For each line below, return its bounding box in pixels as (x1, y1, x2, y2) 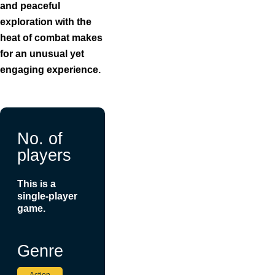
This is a (17, 178, 56, 189)
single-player (17, 190, 77, 201)
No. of (17, 128, 63, 148)
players (17, 145, 71, 165)
